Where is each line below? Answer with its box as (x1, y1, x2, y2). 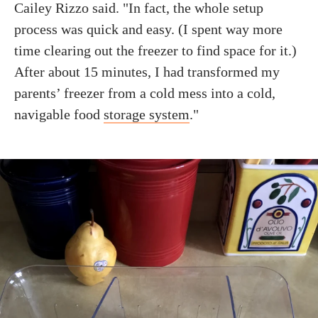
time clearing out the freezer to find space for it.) (14, 43, 297, 58)
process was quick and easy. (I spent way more (14, 21, 283, 37)
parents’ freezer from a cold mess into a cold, (14, 85, 275, 101)
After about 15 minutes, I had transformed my (14, 64, 280, 79)
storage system (104, 106, 190, 122)
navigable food (14, 106, 104, 122)
